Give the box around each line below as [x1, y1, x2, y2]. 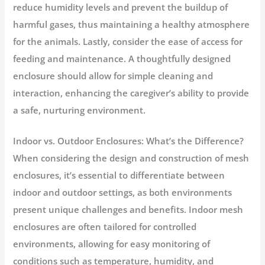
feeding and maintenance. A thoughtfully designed [13, 52, 231, 64]
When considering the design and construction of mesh [13, 151, 250, 164]
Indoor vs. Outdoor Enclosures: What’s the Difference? [13, 134, 244, 147]
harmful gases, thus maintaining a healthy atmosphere [13, 18, 250, 30]
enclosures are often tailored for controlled [13, 220, 197, 232]
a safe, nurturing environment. [13, 104, 146, 116]
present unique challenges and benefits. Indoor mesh [13, 203, 244, 215]
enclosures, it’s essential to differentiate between [13, 169, 225, 181]
